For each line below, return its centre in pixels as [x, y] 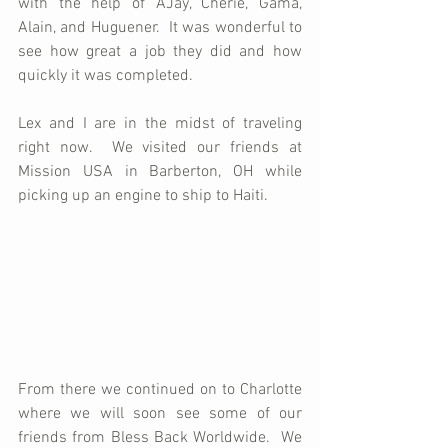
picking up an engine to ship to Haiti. [147, 195]
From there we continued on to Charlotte [160, 390]
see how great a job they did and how [160, 51]
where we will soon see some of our [160, 414]
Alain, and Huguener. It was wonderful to [160, 27]
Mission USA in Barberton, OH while [160, 171]
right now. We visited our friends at [160, 147]
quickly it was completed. [105, 75]
